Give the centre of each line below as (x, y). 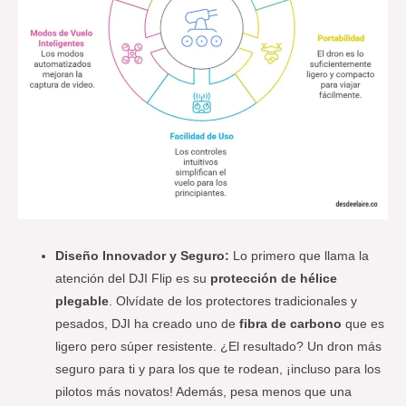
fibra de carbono (291, 324)
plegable (82, 301)
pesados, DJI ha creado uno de (148, 324)
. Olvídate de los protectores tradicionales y (233, 301)
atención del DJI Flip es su (133, 278)
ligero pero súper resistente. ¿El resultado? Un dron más (219, 346)
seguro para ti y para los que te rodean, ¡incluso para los (218, 369)
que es (363, 324)
